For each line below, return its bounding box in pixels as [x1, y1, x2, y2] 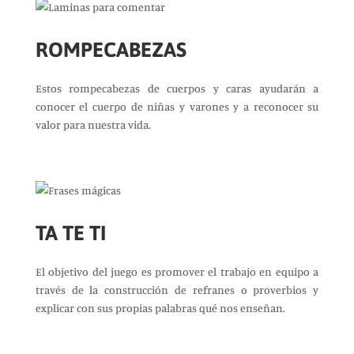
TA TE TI [35, 221, 106, 245]
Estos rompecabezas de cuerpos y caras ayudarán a [35, 81, 319, 95]
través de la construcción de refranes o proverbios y [35, 283, 319, 296]
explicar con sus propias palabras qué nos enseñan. [35, 301, 285, 314]
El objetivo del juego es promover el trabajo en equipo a [35, 265, 319, 278]
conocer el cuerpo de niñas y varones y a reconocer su [35, 100, 319, 113]
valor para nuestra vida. [35, 118, 151, 131]
